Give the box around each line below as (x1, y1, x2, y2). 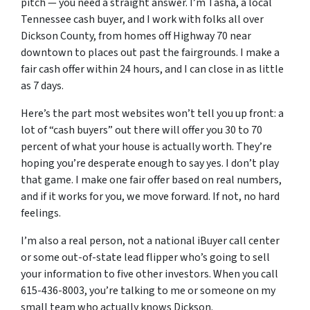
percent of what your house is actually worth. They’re (21, 139, 272, 154)
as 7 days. (21, 78, 64, 93)
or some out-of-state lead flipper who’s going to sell (21, 250, 270, 265)
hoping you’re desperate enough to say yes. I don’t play (21, 156, 279, 171)
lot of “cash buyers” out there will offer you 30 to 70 (21, 122, 262, 138)
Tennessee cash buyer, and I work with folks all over (21, 12, 264, 27)
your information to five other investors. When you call (21, 266, 278, 282)
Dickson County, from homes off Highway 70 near (21, 28, 251, 44)
